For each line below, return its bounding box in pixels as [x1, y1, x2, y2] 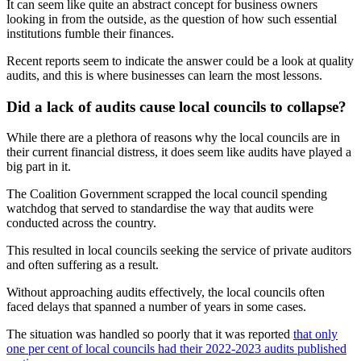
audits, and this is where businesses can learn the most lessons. [6, 68, 322, 82]
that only [293, 327, 338, 342]
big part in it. [6, 160, 71, 174]
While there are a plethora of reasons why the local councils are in [6, 131, 340, 145]
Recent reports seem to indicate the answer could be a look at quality [6, 53, 354, 68]
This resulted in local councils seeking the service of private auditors [6, 243, 351, 258]
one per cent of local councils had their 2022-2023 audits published [6, 342, 346, 356]
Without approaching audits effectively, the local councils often [6, 285, 325, 300]
